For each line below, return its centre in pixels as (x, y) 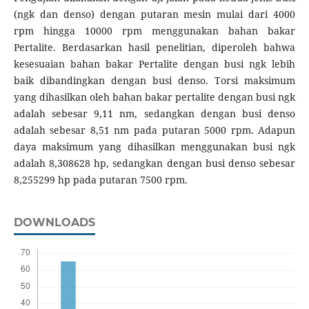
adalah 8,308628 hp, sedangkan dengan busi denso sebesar (154, 163)
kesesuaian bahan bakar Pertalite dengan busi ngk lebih (154, 64)
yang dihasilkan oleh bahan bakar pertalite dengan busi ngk (154, 97)
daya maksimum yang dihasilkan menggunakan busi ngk (154, 147)
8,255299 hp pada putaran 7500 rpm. (100, 180)
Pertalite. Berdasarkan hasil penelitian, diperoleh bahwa (154, 48)
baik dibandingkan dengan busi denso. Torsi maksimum (154, 81)
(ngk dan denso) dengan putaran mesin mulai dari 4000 (154, 14)
